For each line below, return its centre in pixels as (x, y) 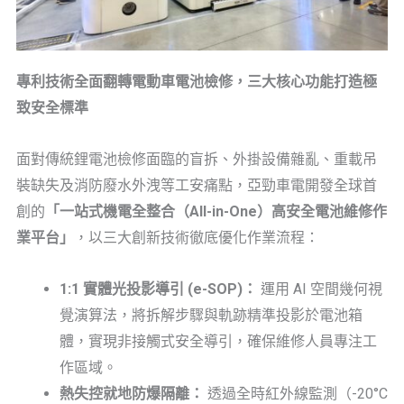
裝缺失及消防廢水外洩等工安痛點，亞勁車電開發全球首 (197, 185)
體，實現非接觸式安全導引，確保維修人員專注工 (218, 341)
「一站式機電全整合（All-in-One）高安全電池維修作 (216, 211)
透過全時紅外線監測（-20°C (296, 393)
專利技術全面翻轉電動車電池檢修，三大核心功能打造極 (197, 81)
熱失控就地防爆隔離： (132, 393)
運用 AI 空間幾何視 (320, 289)
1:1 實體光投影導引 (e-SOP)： (158, 289)
